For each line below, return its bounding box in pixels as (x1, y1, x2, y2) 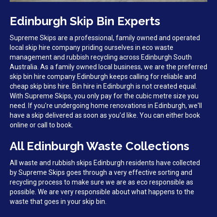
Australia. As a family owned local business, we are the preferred (10, 63, 207, 71)
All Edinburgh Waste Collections (10, 139, 189, 154)
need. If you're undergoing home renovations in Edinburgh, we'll (10, 102, 202, 110)
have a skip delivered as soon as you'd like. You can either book (10, 111, 200, 120)
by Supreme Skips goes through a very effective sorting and (10, 169, 192, 177)
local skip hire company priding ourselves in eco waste (10, 44, 173, 52)
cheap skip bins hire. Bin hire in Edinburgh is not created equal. (10, 82, 197, 91)
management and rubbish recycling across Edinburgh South (10, 53, 192, 62)
